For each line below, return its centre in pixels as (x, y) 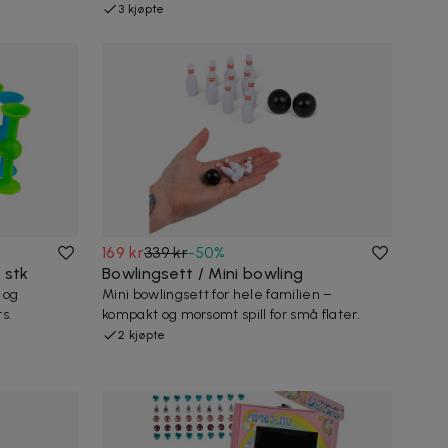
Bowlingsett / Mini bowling (203, 273)
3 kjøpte (141, 9)
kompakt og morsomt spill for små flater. (231, 314)
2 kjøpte (142, 334)
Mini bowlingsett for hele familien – (217, 294)
